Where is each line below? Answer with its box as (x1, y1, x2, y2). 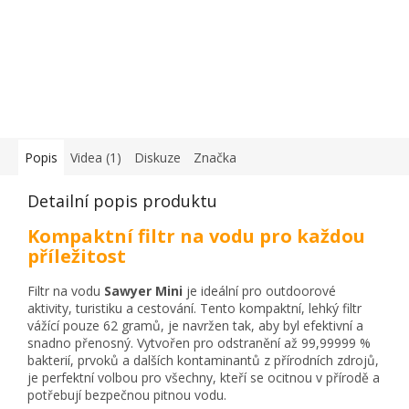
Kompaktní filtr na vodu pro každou (27, 224, 365, 249)
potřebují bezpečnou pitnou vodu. (27, 385, 226, 404)
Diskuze (134, 149, 181, 167)
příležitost (27, 244, 126, 269)
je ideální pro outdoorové (183, 281, 336, 299)
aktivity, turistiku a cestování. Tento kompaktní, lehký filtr (27, 299, 362, 317)
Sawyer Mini (104, 281, 183, 299)
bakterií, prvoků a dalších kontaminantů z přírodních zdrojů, (27, 351, 379, 369)
